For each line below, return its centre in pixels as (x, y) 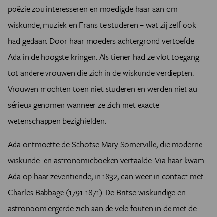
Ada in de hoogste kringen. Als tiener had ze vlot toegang (103, 56)
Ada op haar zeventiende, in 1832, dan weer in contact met (106, 176)
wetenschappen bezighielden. (58, 120)
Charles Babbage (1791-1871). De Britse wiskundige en (97, 192)
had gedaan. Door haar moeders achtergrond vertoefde (101, 40)
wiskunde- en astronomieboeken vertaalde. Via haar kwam (106, 160)
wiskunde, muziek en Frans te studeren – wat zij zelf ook (102, 24)
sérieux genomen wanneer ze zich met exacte (84, 104)
